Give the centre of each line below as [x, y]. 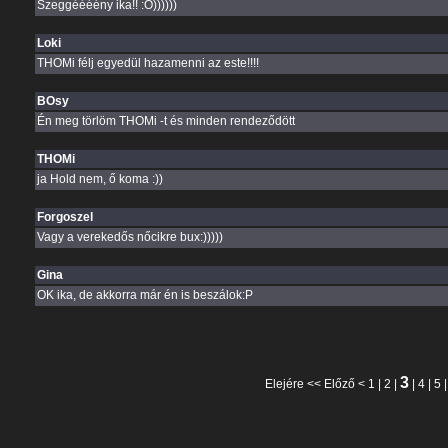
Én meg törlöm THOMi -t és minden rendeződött [165, 121]
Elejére [284, 384]
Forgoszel [64, 217]
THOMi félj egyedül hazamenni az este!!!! [147, 63]
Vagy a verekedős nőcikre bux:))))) [129, 237]
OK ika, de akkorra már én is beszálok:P [144, 295]
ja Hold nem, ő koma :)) [99, 179]
